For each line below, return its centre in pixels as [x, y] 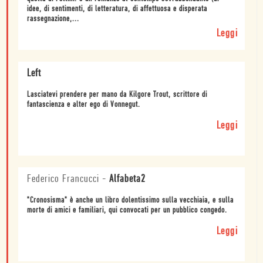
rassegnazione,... [53, 19]
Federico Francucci [63, 179]
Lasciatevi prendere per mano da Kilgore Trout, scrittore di [117, 95]
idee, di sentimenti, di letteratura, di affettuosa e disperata [117, 9]
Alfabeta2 [127, 179]
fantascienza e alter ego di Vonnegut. [84, 104]
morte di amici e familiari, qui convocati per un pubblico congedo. [127, 210]
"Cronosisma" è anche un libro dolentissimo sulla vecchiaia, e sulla [130, 200]
